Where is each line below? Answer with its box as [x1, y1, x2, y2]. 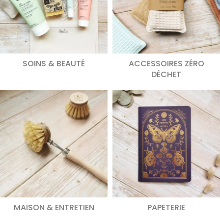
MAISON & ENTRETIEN [13, 202, 94, 213]
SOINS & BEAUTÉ [23, 58, 85, 69]
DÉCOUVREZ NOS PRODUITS [15, 3, 106, 13]
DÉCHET [151, 69, 181, 80]
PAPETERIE [147, 202, 185, 213]
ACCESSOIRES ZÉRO [128, 58, 204, 69]
